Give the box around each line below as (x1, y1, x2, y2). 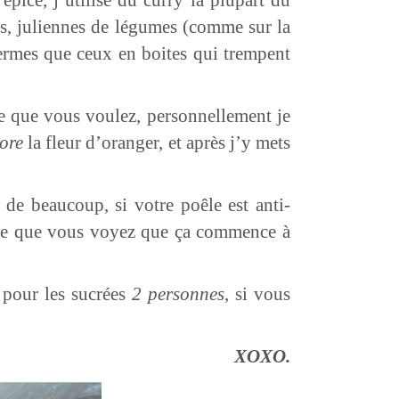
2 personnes (131, 282, 224, 305)
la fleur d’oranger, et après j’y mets (23, 131, 291, 153)
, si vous (224, 282, 291, 305)
